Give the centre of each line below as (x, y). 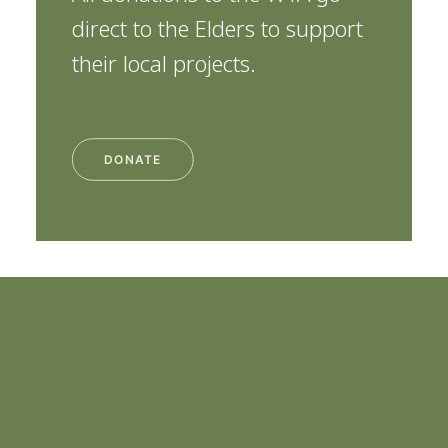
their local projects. (164, 62)
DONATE (133, 160)
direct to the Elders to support (217, 27)
